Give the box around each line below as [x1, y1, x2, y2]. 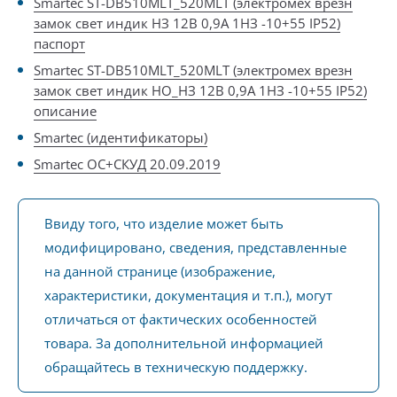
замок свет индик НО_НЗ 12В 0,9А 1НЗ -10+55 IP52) [34, 82, 367, 99]
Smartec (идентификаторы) [34, 128, 207, 146]
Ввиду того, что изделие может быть [44, 214, 284, 232]
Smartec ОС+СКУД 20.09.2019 [34, 155, 221, 173]
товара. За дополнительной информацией [44, 334, 323, 352]
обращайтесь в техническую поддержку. [44, 358, 307, 376]
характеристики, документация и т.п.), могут [44, 286, 332, 304]
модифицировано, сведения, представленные [44, 238, 346, 256]
